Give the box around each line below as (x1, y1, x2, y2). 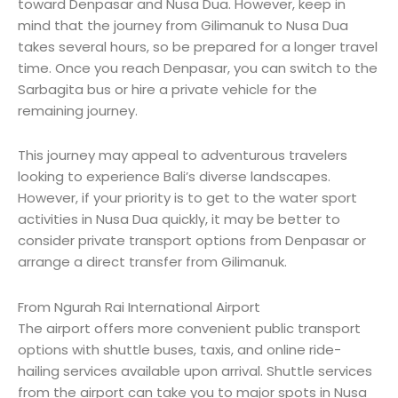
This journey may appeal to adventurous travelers (18, 146, 347, 165)
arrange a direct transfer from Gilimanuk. (18, 252, 287, 272)
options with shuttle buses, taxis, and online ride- (18, 339, 341, 359)
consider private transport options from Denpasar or (18, 231, 366, 251)
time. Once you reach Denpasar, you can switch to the (18, 59, 378, 78)
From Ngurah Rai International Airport (18, 297, 260, 316)
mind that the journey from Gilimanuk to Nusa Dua (18, 16, 348, 36)
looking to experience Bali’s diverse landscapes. (18, 167, 330, 187)
